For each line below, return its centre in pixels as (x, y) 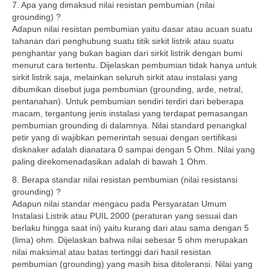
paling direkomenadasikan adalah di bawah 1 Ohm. (110, 162)
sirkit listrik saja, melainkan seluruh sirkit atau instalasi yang (125, 77)
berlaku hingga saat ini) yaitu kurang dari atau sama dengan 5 (130, 228)
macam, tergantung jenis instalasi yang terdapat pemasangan (130, 113)
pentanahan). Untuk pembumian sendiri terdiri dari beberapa (128, 101)
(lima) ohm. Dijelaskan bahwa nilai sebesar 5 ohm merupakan (130, 240)
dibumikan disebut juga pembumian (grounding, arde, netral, (127, 89)
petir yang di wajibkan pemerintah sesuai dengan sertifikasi (124, 137)
